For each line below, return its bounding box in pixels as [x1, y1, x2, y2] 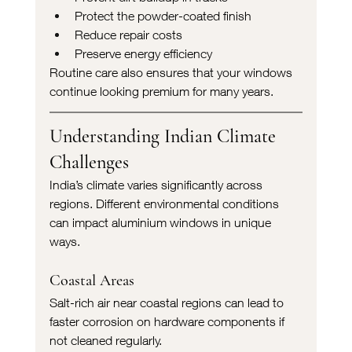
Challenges [49, 150, 129, 174]
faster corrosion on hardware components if [49, 313, 288, 328]
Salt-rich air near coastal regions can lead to [49, 295, 287, 310]
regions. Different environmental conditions [49, 196, 282, 211]
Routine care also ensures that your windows [49, 64, 295, 79]
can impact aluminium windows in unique [49, 214, 274, 229]
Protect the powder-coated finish [74, 8, 251, 23]
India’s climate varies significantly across [49, 177, 266, 192]
